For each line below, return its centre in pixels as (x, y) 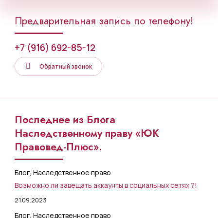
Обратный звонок (66, 66)
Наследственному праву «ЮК (87, 133)
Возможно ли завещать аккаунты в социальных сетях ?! (106, 185)
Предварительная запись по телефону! (104, 21)
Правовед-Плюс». (58, 147)
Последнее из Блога (65, 119)
